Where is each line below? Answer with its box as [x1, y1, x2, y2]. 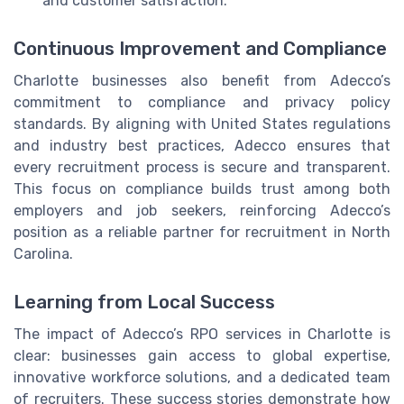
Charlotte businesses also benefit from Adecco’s [14, 71, 390, 89]
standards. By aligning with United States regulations [14, 115, 390, 133]
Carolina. [14, 244, 73, 262]
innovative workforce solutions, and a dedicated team [14, 369, 390, 387]
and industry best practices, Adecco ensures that [14, 136, 390, 154]
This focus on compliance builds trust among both [14, 179, 390, 197]
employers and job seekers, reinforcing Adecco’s [14, 201, 390, 219]
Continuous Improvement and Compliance [14, 37, 387, 60]
